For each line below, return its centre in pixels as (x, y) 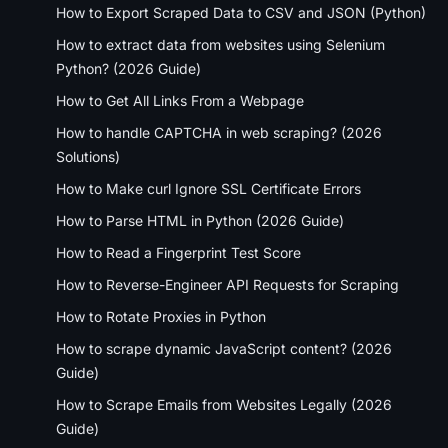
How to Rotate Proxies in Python (161, 316)
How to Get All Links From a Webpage (180, 100)
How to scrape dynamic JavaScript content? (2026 (224, 348)
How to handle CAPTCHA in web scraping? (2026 (219, 132)
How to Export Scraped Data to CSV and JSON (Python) (241, 12)
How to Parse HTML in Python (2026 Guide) (200, 220)
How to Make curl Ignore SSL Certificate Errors (208, 188)
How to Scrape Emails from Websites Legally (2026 (224, 404)
